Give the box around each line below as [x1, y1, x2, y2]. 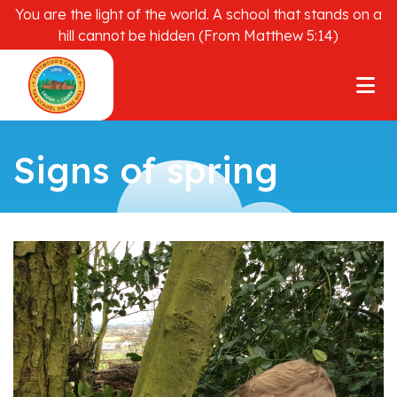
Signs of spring [13, 148, 278, 192]
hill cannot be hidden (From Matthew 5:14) [58, 27, 339, 44]
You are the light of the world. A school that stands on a [15, 5, 382, 23]
